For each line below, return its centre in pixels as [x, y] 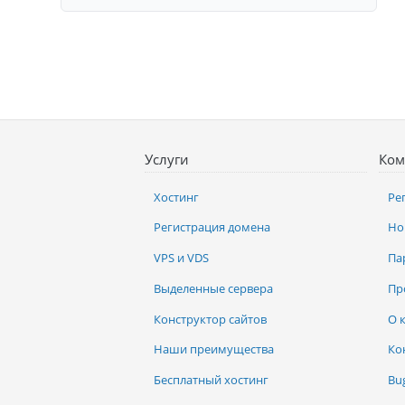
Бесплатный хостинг [211, 380]
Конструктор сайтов [210, 319]
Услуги [167, 160]
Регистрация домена [212, 227]
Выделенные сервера [213, 288]
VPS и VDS [181, 258]
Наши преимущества [214, 349]
